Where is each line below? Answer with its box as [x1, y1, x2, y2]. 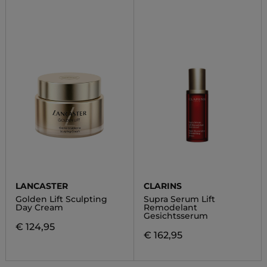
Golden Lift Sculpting [15, 194, 107, 204]
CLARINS [143, 181, 182, 191]
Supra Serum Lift [143, 194, 215, 204]
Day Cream [15, 202, 63, 213]
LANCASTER [15, 181, 68, 191]
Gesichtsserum [143, 210, 208, 221]
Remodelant [143, 202, 197, 213]
